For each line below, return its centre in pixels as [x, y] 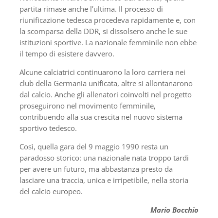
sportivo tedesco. [48, 128]
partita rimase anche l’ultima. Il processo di [91, 9]
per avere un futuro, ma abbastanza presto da [96, 169]
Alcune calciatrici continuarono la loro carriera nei [102, 72]
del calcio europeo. [51, 191]
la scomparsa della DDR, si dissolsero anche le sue [103, 31]
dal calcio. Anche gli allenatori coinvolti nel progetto [106, 95]
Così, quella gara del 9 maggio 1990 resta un [94, 147]
